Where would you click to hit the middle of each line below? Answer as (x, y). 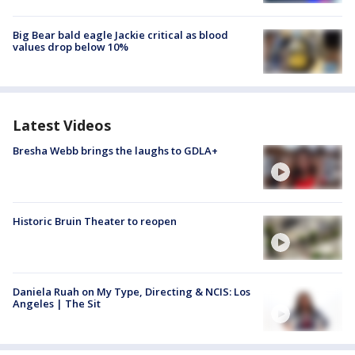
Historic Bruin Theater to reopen (95, 221)
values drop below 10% (71, 46)
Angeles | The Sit (57, 304)
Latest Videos (62, 125)
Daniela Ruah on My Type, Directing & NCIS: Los (132, 292)
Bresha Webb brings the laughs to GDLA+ (115, 150)
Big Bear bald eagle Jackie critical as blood (120, 34)
